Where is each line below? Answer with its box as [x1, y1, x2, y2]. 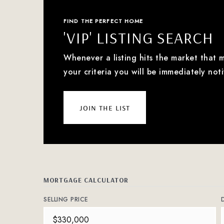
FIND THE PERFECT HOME [63, 17, 143, 25]
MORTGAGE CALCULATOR [43, 175, 128, 184]
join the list [79, 101, 130, 113]
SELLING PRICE [43, 195, 88, 204]
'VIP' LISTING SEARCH [63, 27, 213, 47]
